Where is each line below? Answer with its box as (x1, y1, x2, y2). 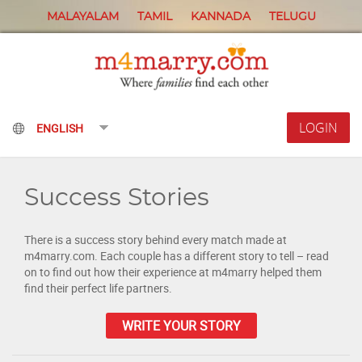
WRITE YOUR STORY (121, 316, 241, 335)
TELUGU (268, 11, 316, 23)
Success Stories (24, 185, 209, 210)
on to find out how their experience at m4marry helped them (24, 263, 322, 280)
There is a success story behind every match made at (24, 231, 287, 247)
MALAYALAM (46, 11, 119, 23)
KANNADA (190, 11, 250, 23)
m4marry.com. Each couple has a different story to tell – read (24, 247, 329, 263)
